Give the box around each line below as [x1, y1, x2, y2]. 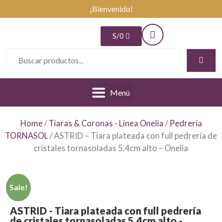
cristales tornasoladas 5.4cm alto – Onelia [34, 143, 188, 153]
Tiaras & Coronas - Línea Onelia [48, 118, 164, 128]
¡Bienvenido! [89, 4, 133, 13]
